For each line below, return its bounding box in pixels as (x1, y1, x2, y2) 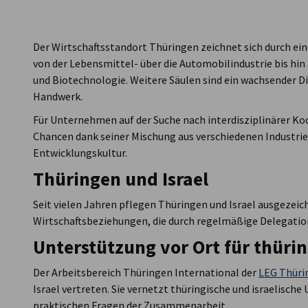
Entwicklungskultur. (33, 146, 127, 159)
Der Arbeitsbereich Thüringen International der (33, 265, 258, 279)
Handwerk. (33, 89, 82, 103)
